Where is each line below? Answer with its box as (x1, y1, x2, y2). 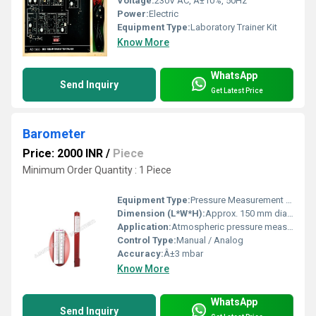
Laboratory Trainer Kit (190, 22, 277, 33)
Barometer (23, 126, 85, 142)
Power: (117, 8, 149, 20)
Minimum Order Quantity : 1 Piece (23, 164, 171, 176)
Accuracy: (117, 248, 164, 260)
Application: (117, 221, 171, 233)
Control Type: (117, 235, 176, 246)
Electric (149, 8, 178, 20)
